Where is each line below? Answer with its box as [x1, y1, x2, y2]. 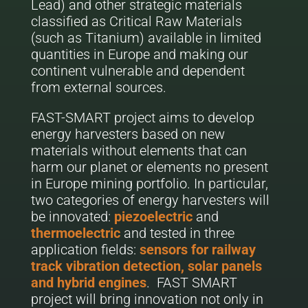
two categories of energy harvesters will [30, 192, 269, 208]
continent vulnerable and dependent [30, 63, 245, 79]
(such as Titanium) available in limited [30, 30, 261, 46]
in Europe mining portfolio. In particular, [30, 175, 268, 192]
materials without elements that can [30, 142, 247, 159]
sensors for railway [139, 241, 256, 258]
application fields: [30, 241, 140, 258]
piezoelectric [113, 208, 192, 225]
